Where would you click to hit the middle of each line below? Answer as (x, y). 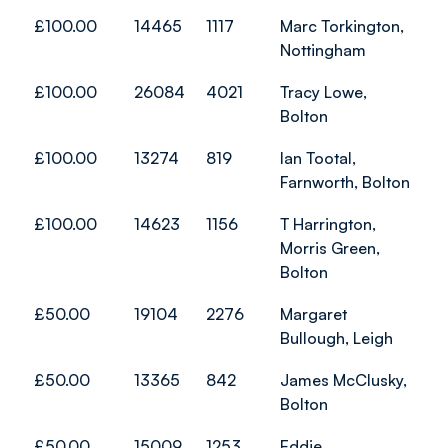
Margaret (313, 314)
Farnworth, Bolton (345, 182)
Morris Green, (330, 248)
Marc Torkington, (342, 26)
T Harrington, (328, 224)
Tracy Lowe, (323, 92)
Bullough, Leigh (336, 338)
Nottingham (323, 50)
